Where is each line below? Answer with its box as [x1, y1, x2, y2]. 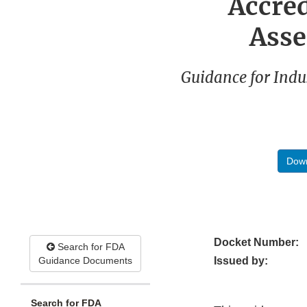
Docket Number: [214, 236, 299, 249]
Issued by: [214, 255, 268, 267]
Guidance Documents [38, 255, 132, 267]
